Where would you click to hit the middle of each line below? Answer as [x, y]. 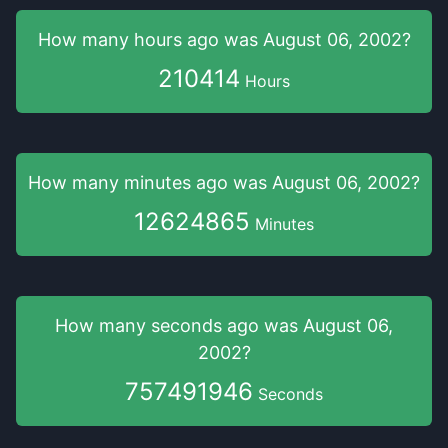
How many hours [112, 39]
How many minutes [112, 182]
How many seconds [141, 325]
